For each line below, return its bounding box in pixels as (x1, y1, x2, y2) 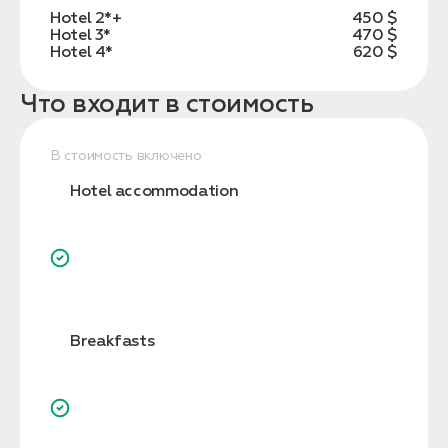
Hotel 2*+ (50, 8, 122, 29)
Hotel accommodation (70, 181, 239, 202)
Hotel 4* (50, 42, 114, 63)
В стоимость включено (50, 147, 202, 165)
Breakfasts (70, 331, 155, 352)
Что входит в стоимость (20, 88, 313, 121)
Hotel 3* (50, 25, 112, 46)
